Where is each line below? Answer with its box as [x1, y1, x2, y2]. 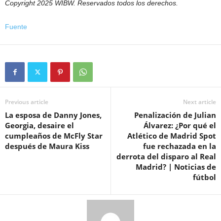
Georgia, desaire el [5, 120, 74, 130]
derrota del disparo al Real [116, 151, 216, 161]
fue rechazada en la [143, 141, 216, 151]
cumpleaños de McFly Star [5, 131, 103, 141]
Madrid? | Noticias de [136, 162, 216, 172]
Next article [183, 98, 216, 106]
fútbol [193, 172, 216, 182]
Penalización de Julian [134, 110, 216, 120]
